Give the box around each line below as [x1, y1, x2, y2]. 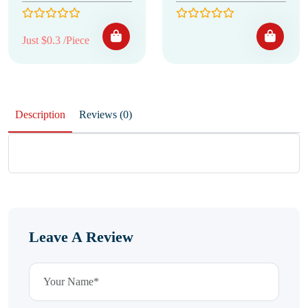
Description [15, 109, 65, 120]
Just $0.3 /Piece [22, 34, 89, 46]
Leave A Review [29, 228, 133, 245]
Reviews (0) [120, 109, 132, 120]
